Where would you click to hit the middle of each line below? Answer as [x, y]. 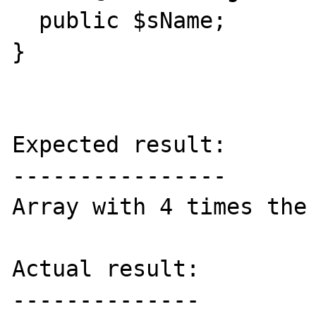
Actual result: [106, 268]
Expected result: [120, 144]
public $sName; [26, 20]
